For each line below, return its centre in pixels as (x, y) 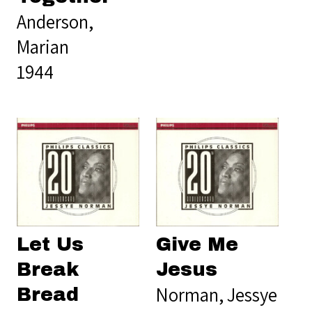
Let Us (50, 244)
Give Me (197, 244)
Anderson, (55, 21)
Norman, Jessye (217, 294)
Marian (43, 46)
